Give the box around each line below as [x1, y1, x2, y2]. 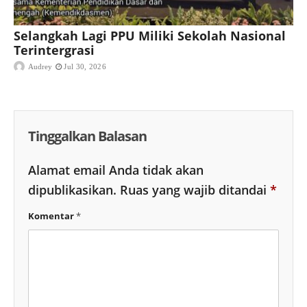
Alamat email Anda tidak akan [28, 162, 204, 179]
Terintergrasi [14, 42, 95, 59]
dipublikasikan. [28, 182, 116, 199]
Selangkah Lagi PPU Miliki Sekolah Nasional [14, 27, 286, 45]
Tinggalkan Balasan [28, 127, 147, 146]
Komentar [28, 210, 76, 223]
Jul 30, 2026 [64, 62, 106, 71]
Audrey [28, 62, 52, 71]
